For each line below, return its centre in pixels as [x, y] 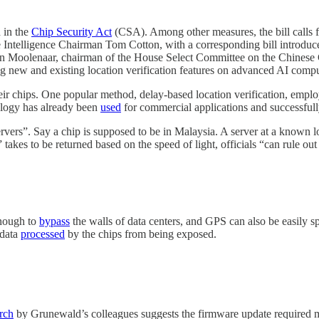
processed [43, 234]
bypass [54, 221]
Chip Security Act [72, 32]
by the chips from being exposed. [141, 234]
